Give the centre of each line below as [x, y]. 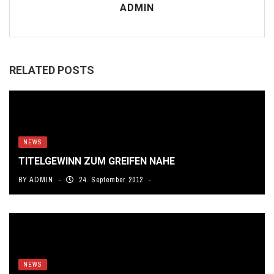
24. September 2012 [111, 180]
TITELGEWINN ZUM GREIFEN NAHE [97, 161]
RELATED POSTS [52, 70]
